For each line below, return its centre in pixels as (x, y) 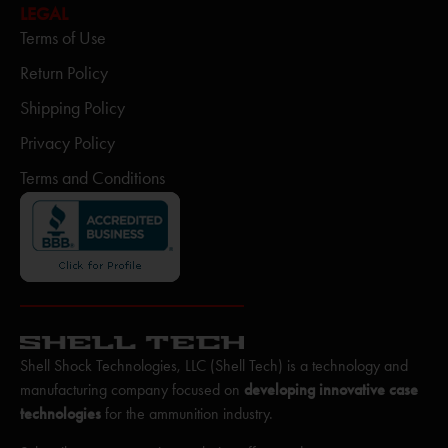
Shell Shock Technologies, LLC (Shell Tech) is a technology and (214, 366)
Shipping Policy (72, 108)
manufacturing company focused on (132, 390)
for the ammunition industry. (187, 414)
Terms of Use (63, 38)
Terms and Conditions (92, 178)
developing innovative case (331, 390)
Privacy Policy (67, 143)
